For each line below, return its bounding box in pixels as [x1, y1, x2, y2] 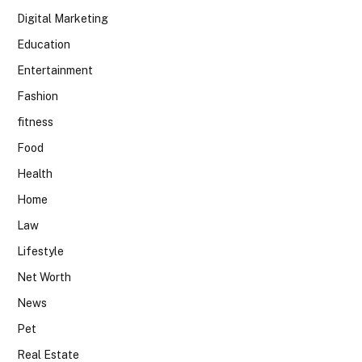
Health [17, 166, 53, 180]
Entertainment [17, 63, 93, 77]
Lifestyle [17, 244, 64, 258]
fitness [17, 115, 53, 128]
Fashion [17, 89, 58, 103]
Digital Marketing [17, 11, 108, 25]
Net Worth [17, 270, 71, 284]
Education [17, 37, 70, 51]
